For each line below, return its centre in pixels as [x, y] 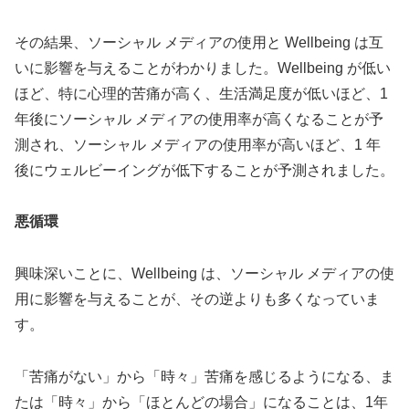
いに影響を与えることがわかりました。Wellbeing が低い [203, 68]
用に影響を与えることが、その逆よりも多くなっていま [197, 299]
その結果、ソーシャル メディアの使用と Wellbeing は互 [199, 42]
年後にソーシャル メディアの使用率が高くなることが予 [199, 119]
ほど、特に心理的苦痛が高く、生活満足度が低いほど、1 [201, 93]
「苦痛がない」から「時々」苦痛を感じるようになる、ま [204, 376]
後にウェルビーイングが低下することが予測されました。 [204, 170]
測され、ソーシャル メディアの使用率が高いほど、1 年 [198, 144]
